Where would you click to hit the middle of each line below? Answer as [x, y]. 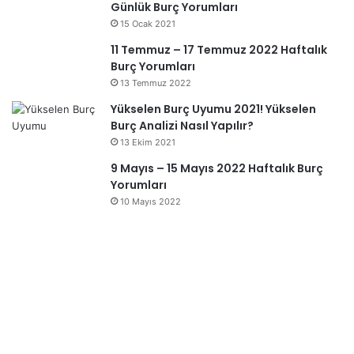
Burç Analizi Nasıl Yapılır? [182, 125]
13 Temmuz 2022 [156, 83]
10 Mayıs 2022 [151, 201]
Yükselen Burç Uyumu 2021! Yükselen [213, 109]
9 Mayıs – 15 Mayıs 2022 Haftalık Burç [217, 168]
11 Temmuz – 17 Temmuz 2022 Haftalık [219, 49]
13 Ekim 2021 [148, 142]
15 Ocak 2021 [148, 23]
